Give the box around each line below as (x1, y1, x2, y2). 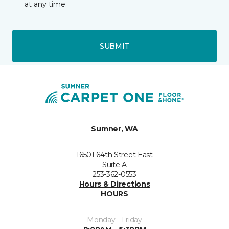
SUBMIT (99, 41, 130, 51)
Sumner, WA (91, 124, 138, 134)
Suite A (102, 160, 127, 170)
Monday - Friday (87, 215, 142, 225)
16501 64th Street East (76, 150, 153, 160)
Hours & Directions (79, 179, 150, 189)
